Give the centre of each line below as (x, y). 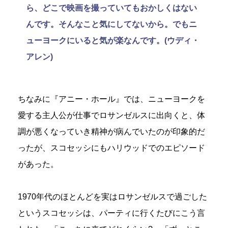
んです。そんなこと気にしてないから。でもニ (111, 24)
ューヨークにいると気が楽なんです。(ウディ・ (113, 40)
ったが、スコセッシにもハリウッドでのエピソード (111, 148)
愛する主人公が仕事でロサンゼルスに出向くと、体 (111, 116)
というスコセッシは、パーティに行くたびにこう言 (111, 213)
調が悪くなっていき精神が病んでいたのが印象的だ (111, 132)
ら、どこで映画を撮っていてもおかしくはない (111, 8)
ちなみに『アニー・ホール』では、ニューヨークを (111, 99)
